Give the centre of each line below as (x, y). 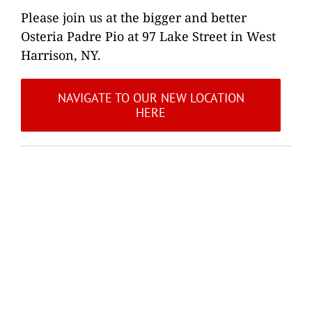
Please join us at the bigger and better (134, 17)
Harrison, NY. (61, 55)
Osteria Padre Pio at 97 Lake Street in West (148, 36)
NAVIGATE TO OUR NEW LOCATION (151, 97)
